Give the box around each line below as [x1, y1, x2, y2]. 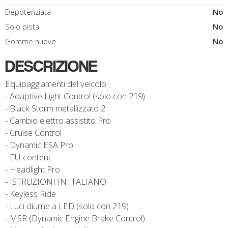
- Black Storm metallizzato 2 [5, 102, 105, 114]
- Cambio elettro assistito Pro [5, 115, 111, 126]
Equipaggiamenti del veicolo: [5, 78, 108, 90]
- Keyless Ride [5, 188, 56, 199]
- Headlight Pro [5, 163, 60, 175]
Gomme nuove [5, 36, 56, 46]
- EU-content [5, 151, 51, 163]
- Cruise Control [5, 127, 62, 138]
